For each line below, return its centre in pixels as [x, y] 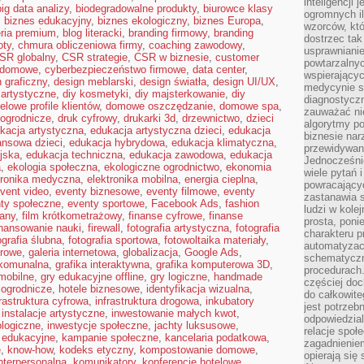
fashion [242, 204]
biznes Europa [227, 21]
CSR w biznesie [171, 57]
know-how [30, 350]
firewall [104, 228]
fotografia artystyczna [178, 228]
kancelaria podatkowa [216, 338]
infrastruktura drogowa [147, 301]
